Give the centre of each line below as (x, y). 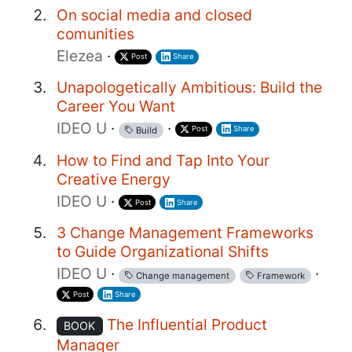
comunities (95, 33)
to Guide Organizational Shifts (163, 251)
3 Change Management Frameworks (185, 232)
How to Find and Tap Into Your (163, 160)
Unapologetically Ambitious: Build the (189, 87)
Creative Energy (114, 179)
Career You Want (116, 106)
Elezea (80, 55)
